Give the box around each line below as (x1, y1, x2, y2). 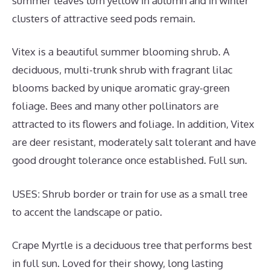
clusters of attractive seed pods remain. (12, 11, 195, 25)
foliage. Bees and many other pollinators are (12, 99, 219, 112)
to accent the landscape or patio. (12, 205, 162, 218)
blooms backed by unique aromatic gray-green (12, 81, 230, 94)
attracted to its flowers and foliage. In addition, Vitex (12, 118, 254, 130)
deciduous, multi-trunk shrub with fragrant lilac (12, 63, 233, 76)
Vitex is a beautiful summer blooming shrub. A (12, 45, 230, 58)
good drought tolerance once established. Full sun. (12, 154, 247, 166)
